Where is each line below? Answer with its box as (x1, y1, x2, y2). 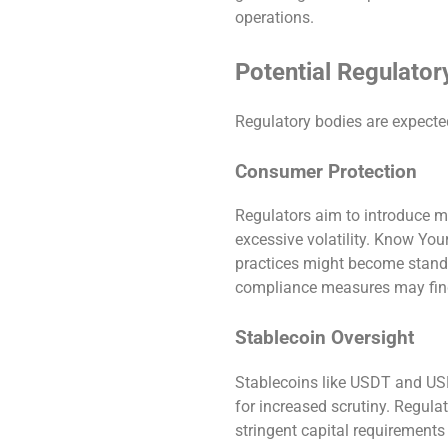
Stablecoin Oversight (235, 327, 415, 350)
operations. (235, 7, 315, 27)
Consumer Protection (235, 160, 418, 183)
